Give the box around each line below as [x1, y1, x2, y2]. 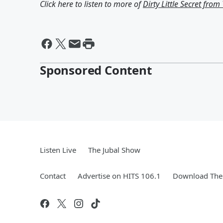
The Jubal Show [88, 145, 140, 155]
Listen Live [40, 145, 76, 155]
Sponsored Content [40, 62, 152, 78]
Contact [40, 171, 66, 181]
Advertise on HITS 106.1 [78, 171, 161, 181]
